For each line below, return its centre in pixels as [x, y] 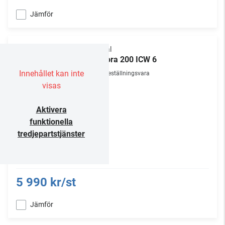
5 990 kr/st [46, 182]
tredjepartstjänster [51, 134]
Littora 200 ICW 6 [126, 60]
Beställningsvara [127, 73]
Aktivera [51, 110]
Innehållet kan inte [51, 74]
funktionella [51, 122]
